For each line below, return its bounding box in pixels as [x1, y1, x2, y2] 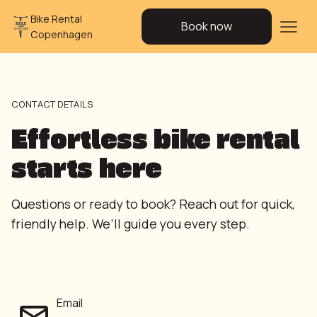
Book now [181, 18, 232, 34]
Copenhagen [30, 27, 93, 41]
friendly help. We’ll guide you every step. [11, 215, 250, 233]
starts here [11, 149, 162, 185]
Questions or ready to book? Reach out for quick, [11, 195, 295, 213]
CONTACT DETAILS [11, 98, 93, 110]
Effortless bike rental [11, 120, 300, 156]
